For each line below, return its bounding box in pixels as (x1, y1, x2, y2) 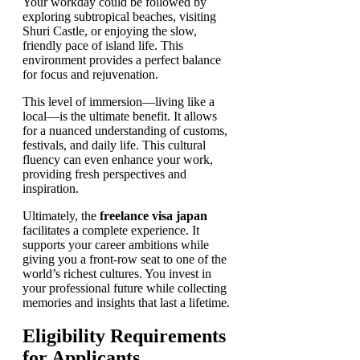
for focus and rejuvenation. (22, 67, 158, 81)
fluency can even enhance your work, (22, 152, 213, 166)
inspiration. (22, 181, 79, 195)
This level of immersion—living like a (22, 94, 215, 108)
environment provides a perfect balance (22, 52, 221, 67)
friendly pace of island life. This (22, 38, 183, 52)
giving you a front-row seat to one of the (22, 252, 227, 266)
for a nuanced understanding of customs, (22, 123, 227, 137)
